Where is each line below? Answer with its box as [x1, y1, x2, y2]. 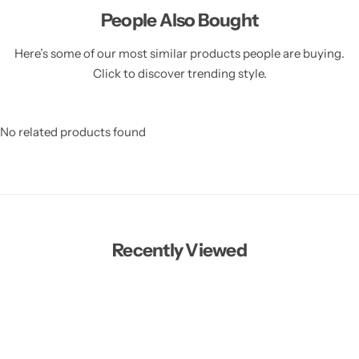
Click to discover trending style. [92, 65, 267, 81]
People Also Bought [100, 8, 259, 31]
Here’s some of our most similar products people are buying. [14, 45, 345, 61]
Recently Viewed [112, 238, 247, 261]
